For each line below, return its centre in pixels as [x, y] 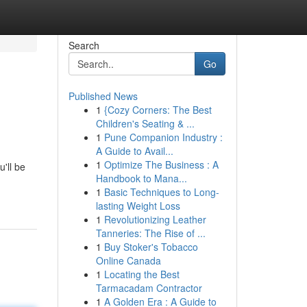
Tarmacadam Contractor [149, 288]
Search [84, 45]
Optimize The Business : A [161, 164]
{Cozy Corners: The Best [158, 110]
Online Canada [128, 260]
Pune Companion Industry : [163, 137]
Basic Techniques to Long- [161, 192]
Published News [103, 96]
